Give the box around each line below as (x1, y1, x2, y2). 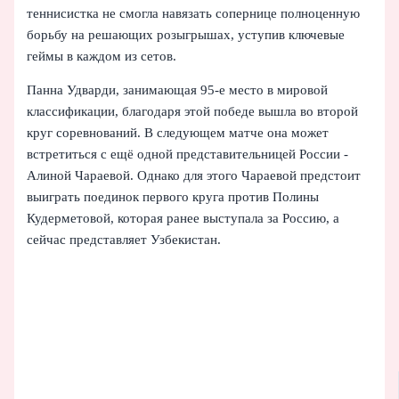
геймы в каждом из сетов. (27, 48, 177, 63)
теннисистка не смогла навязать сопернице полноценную (27, 5, 361, 20)
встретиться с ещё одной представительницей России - (27, 147, 349, 162)
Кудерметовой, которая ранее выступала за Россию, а (27, 211, 340, 226)
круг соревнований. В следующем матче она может (27, 126, 330, 141)
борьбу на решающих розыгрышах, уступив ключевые (27, 27, 346, 42)
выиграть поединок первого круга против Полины (27, 190, 320, 205)
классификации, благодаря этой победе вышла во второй (27, 104, 359, 119)
